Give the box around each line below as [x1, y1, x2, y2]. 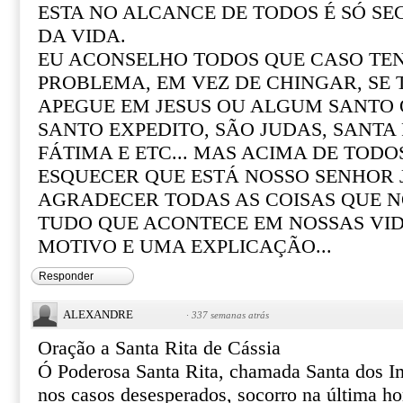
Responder [39, 270, 94, 282]
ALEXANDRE [63, 308, 133, 321]
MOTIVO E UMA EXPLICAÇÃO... [38, 236, 332, 257]
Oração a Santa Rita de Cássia [38, 337, 281, 359]
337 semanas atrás [192, 309, 269, 320]
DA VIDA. [38, 25, 126, 47]
